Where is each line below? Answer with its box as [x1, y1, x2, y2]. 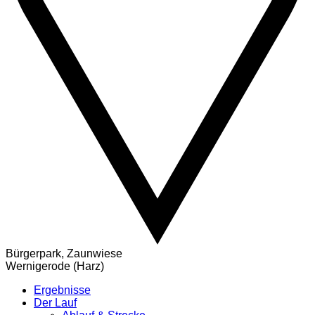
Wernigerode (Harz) [6, 260, 104, 273]
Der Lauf [34, 297, 77, 309]
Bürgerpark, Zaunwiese [6, 247, 122, 260]
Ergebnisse [34, 284, 91, 297]
